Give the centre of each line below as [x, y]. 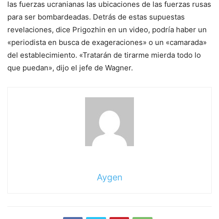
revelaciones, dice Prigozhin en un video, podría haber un [107, 30]
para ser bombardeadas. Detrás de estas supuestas [96, 17]
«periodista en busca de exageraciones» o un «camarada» [107, 43]
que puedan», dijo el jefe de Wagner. [70, 68]
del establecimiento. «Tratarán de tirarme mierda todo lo [104, 55]
